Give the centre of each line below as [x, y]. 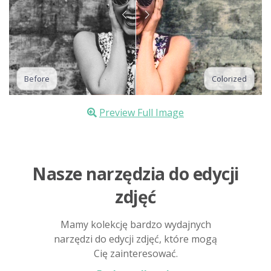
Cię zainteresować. [135, 253]
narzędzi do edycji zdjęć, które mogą [135, 239]
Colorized [229, 78]
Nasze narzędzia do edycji [135, 173]
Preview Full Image [142, 112]
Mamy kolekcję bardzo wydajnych [135, 224]
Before [37, 78]
